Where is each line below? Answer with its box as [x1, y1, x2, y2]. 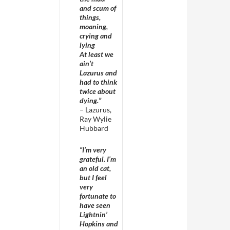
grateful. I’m [80, 155, 116, 163]
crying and [80, 31, 112, 40]
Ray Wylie [80, 114, 111, 123]
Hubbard [80, 124, 108, 132]
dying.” [80, 96, 101, 105]
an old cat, [80, 164, 111, 172]
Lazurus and [80, 68, 117, 77]
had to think [80, 78, 117, 86]
